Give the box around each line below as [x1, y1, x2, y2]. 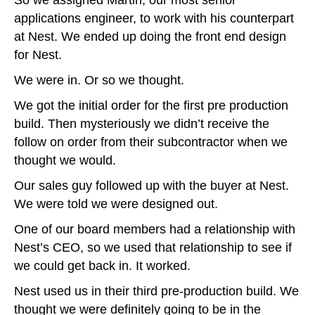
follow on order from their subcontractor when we [14, 135, 288, 150]
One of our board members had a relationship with [14, 222, 295, 237]
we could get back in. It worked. [14, 259, 191, 274]
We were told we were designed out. [14, 197, 218, 212]
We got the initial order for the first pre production [14, 98, 288, 113]
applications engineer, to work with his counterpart [14, 11, 294, 26]
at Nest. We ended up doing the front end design [14, 30, 286, 44]
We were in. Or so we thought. [14, 73, 184, 88]
